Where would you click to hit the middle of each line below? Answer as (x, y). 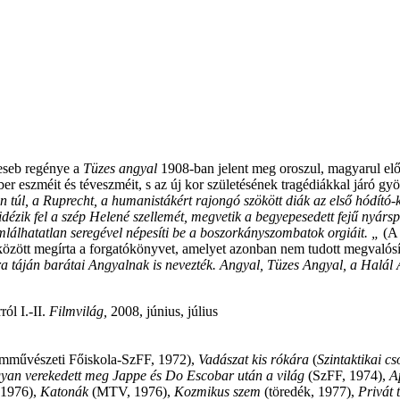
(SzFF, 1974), (347, 376)
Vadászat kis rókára (254, 360)
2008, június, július (162, 312)
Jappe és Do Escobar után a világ (208, 376)
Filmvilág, (78, 312)
